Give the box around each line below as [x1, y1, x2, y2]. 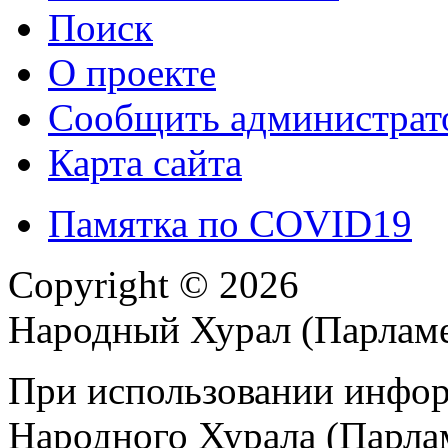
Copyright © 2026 [8, 262, 299, 306]
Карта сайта [48, 140, 242, 184]
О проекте [48, 50, 216, 94]
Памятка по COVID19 [48, 201, 412, 245]
